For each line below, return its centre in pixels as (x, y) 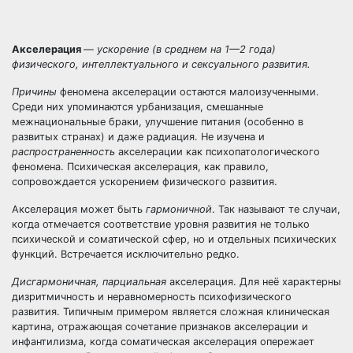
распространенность (63, 152)
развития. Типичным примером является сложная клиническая (171, 312)
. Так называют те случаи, (276, 209)
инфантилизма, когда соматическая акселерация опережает (163, 342)
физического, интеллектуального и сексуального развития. (161, 64)
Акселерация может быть (79, 209)
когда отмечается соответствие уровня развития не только (161, 224)
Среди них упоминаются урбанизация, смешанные (137, 107)
